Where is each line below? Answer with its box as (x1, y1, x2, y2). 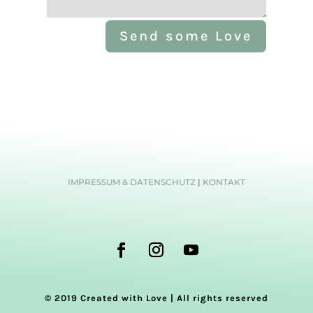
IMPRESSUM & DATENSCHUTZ (67, 177, 196, 188)
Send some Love (119, 28, 252, 45)
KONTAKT (202, 177, 245, 188)
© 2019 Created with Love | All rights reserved (44, 293, 268, 304)
